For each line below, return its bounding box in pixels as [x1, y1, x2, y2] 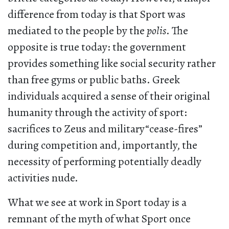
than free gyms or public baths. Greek [8, 72, 180, 88]
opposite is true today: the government [8, 39, 186, 55]
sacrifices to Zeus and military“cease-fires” [8, 121, 202, 137]
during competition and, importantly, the [8, 138, 197, 153]
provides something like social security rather [8, 56, 216, 72]
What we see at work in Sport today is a [8, 195, 187, 211]
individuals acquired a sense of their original [8, 88, 210, 104]
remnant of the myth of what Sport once [8, 211, 191, 227]
